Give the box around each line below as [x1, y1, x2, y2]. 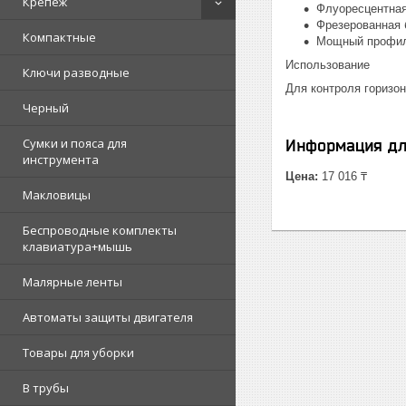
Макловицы [23, 187, 91, 203]
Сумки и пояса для [23, 135, 127, 151]
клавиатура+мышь [23, 238, 132, 255]
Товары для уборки [23, 344, 134, 361]
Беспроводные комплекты [23, 222, 177, 238]
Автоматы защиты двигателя [23, 309, 193, 325]
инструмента [23, 151, 99, 168]
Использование [285, 58, 370, 72]
